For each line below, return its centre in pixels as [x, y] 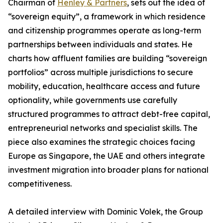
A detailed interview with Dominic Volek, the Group [106, 212]
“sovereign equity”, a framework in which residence [107, 17]
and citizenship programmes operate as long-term [105, 31]
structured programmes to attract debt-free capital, [109, 114]
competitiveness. [40, 184]
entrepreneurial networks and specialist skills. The [103, 128]
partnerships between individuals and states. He [100, 45]
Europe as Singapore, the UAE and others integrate [107, 156]
